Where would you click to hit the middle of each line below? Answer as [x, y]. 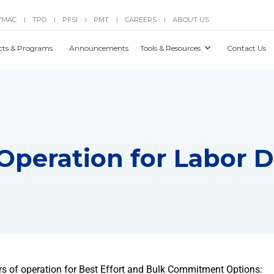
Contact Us [247, 48]
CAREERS [141, 20]
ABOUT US [191, 20]
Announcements [100, 48]
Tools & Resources [171, 48]
